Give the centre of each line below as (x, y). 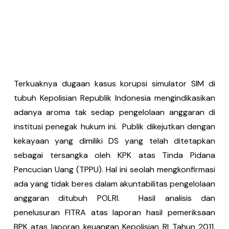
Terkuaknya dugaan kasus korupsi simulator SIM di (114, 84)
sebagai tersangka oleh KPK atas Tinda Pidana (114, 155)
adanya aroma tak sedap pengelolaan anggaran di (114, 112)
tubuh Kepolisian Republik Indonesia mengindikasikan (114, 98)
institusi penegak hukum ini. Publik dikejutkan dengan (114, 127)
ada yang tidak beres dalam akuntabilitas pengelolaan (114, 184)
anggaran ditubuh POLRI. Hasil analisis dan (114, 198)
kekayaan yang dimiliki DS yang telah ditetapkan (114, 141)
